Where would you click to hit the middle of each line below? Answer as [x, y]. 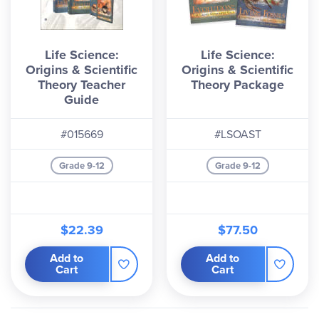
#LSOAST [237, 134]
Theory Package [237, 85]
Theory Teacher [82, 85]
